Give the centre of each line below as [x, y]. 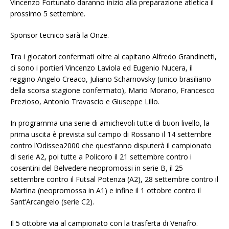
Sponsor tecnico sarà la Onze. [60, 35]
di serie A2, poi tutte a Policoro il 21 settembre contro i [101, 157]
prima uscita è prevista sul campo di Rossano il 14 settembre [111, 134]
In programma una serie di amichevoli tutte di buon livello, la [110, 123]
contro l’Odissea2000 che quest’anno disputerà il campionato [111, 146]
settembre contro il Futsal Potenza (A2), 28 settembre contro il [114, 179]
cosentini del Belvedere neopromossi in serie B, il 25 [97, 168]
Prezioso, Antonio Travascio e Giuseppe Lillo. [85, 102]
